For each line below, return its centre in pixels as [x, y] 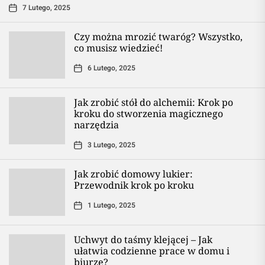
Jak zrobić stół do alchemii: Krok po [153, 102]
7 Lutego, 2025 [46, 8]
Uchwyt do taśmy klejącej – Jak [143, 240]
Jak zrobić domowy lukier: [133, 174]
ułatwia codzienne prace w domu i [152, 251]
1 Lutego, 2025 [112, 205]
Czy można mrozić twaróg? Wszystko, [158, 37]
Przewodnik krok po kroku [134, 185]
